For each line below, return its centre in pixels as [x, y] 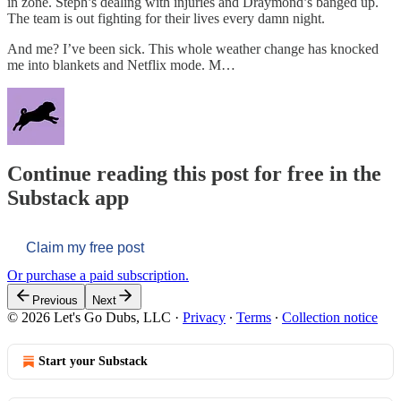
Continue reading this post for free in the [194, 174]
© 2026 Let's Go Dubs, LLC [89, 318]
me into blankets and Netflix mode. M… [121, 64]
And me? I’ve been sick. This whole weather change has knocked [193, 48]
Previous [55, 301]
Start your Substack [93, 362]
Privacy [204, 318]
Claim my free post [85, 248]
